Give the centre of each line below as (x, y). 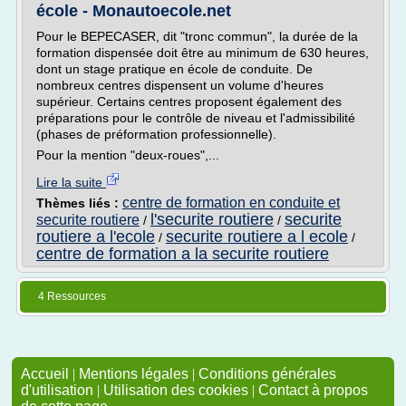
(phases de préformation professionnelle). (156, 134)
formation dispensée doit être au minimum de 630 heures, (203, 53)
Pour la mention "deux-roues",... (128, 155)
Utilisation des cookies (176, 390)
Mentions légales (134, 374)
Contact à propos (313, 390)
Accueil (45, 374)
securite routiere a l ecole (257, 237)
